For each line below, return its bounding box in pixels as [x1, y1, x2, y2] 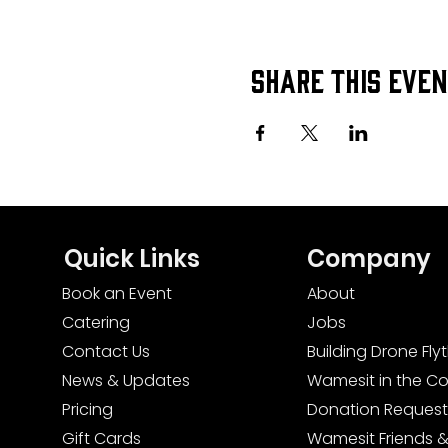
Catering [61, 311, 130, 335]
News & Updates [61, 369, 190, 393]
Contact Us [61, 340, 150, 364]
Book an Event [61, 282, 172, 306]
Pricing [61, 398, 113, 422]
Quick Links [63, 242, 200, 276]
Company [306, 242, 431, 276]
